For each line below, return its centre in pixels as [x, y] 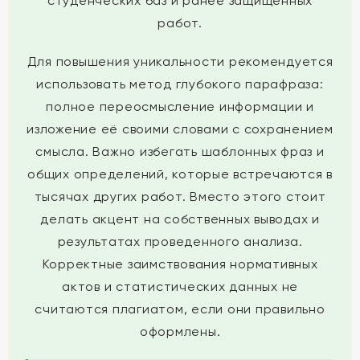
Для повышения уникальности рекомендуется [180, 61]
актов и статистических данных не [180, 286]
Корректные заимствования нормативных [180, 264]
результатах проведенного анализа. [180, 241]
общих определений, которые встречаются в [180, 174]
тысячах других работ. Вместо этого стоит [180, 196]
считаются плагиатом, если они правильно [180, 309]
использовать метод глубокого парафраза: [180, 84]
